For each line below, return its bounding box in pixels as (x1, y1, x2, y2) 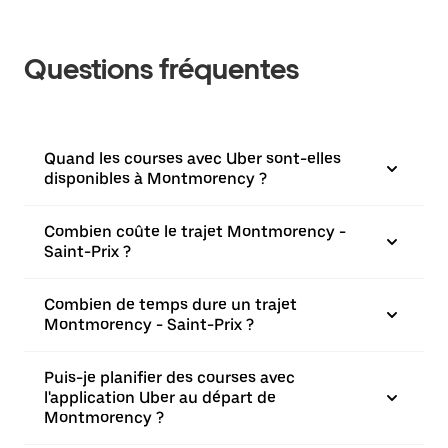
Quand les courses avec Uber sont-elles (44, 149, 341, 168)
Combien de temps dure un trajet (44, 295, 297, 314)
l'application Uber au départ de (44, 388, 276, 407)
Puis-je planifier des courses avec (44, 368, 295, 387)
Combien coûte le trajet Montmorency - (44, 222, 346, 241)
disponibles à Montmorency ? (44, 169, 267, 188)
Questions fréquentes (24, 52, 299, 86)
